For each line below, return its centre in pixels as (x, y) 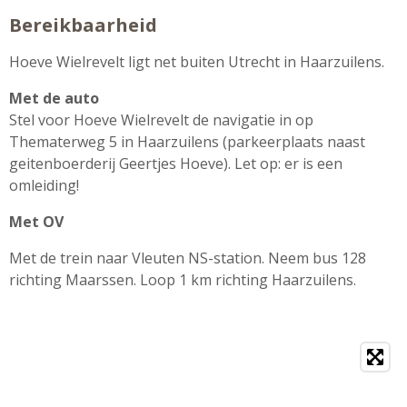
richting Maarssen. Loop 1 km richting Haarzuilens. (183, 279)
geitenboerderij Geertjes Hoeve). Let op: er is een (176, 163)
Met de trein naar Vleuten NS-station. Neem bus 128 (188, 258)
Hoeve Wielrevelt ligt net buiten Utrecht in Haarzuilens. (197, 61)
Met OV (36, 221)
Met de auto (54, 98)
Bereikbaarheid (83, 24)
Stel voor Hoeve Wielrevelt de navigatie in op (161, 119)
